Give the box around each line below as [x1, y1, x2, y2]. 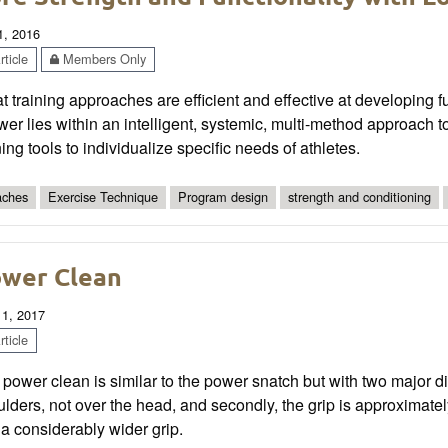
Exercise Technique [48, 187, 158, 207]
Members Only [59, 49, 146, 69]
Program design [178, 187, 268, 207]
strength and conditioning [288, 187, 431, 207]
